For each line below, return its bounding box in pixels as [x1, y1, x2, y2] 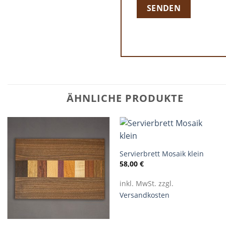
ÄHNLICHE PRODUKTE [67, 91, 184, 105]
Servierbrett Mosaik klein [120, 149, 204, 159]
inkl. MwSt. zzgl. [120, 178, 174, 188]
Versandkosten [120, 190, 170, 200]
